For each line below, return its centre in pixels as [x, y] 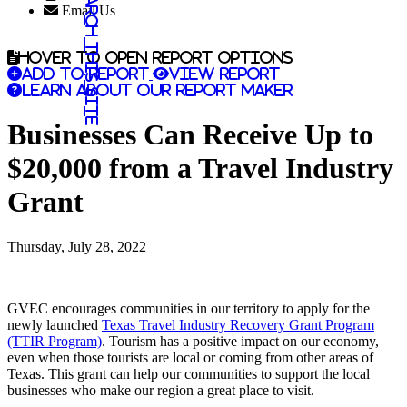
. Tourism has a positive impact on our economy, [240, 341]
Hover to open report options [155, 57]
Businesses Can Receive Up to [190, 135]
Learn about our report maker [157, 90]
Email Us [89, 10]
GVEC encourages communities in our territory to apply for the [189, 308]
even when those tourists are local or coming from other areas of [190, 357]
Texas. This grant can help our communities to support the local [189, 373]
